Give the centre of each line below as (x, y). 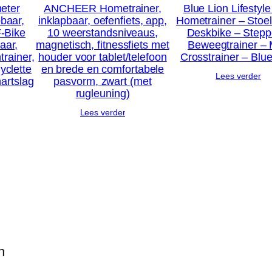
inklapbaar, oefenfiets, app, (103, 21)
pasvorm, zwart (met (103, 82)
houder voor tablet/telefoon (103, 57)
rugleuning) (103, 94)
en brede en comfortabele (103, 70)
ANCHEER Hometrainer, (102, 9)
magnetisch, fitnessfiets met (103, 45)
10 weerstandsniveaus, (103, 33)
